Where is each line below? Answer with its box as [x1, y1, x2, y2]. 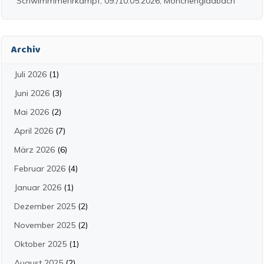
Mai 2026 [14, 107, 49, 117]
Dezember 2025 [14, 201, 75, 212]
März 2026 [14, 144, 55, 155]
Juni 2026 [14, 88, 49, 98]
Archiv [11, 42, 41, 58]
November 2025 [14, 220, 75, 230]
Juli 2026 [14, 69, 47, 80]
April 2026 [14, 126, 53, 136]
